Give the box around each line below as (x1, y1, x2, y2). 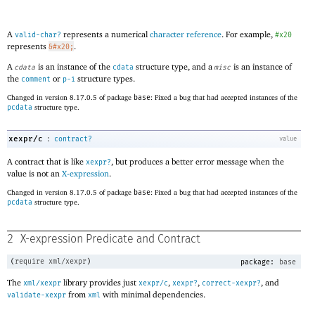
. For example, (221, 28, 275, 39)
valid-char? (15, 30, 61, 39)
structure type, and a (134, 60, 214, 72)
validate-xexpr (7, 291, 66, 300)
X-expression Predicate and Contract (20, 233, 200, 245)
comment (21, 75, 51, 84)
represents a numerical (61, 28, 150, 39)
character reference (150, 28, 221, 39)
